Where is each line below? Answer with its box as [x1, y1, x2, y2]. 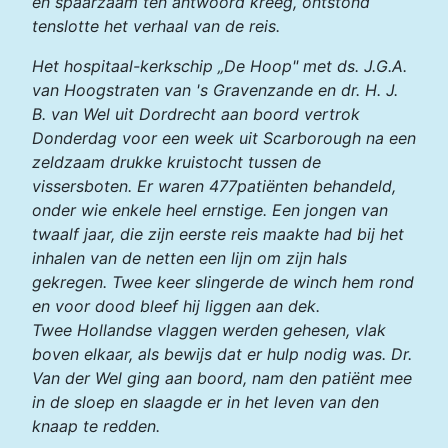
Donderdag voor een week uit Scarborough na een [32, 128, 416, 149]
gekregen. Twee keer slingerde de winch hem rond [32, 272, 414, 293]
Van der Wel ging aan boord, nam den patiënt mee [32, 368, 412, 389]
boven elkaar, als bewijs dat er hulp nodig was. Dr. [32, 344, 412, 365]
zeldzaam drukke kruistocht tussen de [32, 152, 321, 173]
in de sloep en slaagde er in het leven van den [32, 392, 379, 413]
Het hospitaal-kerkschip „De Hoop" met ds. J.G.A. [32, 56, 407, 77]
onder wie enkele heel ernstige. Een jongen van [32, 200, 388, 221]
